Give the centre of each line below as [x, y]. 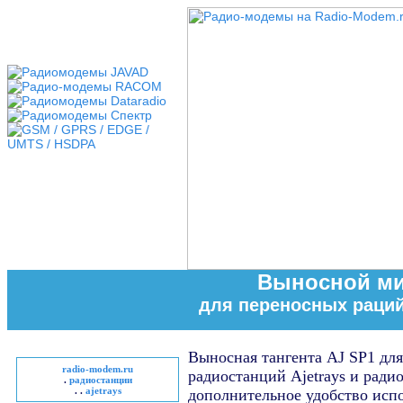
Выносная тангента [257, 357]
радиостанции [100, 380]
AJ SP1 [351, 357]
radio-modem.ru [98, 369]
